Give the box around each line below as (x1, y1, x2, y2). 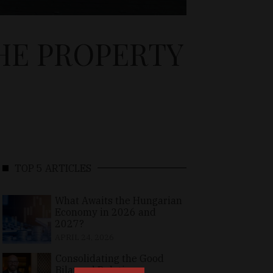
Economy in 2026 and (54, 205, 156, 218)
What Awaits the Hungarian (54, 194, 182, 207)
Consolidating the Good (55, 252, 164, 264)
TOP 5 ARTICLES (15, 161, 91, 174)
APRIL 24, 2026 (54, 232, 114, 243)
